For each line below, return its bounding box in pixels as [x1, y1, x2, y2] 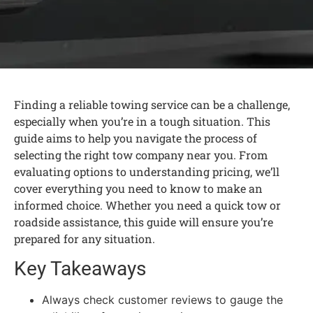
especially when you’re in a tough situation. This [14, 114, 270, 129]
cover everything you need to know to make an [14, 181, 263, 196]
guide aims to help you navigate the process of [14, 131, 257, 145]
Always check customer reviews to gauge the [42, 293, 283, 307]
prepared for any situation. [14, 231, 155, 246]
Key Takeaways [14, 257, 146, 281]
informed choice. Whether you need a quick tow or [14, 198, 281, 212]
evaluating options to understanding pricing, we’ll [14, 164, 279, 179]
